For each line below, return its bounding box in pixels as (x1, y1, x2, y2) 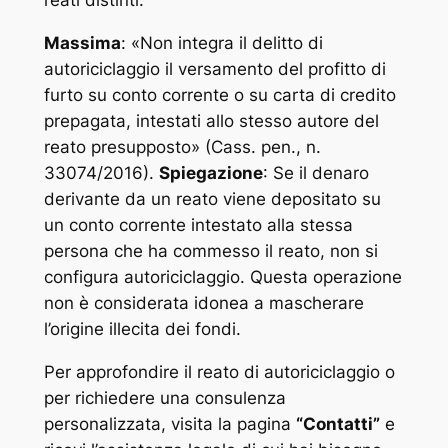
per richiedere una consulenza (43, 387, 286, 408)
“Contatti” (295, 413, 380, 434)
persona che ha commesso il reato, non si (43, 240, 378, 261)
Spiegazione (158, 162, 263, 183)
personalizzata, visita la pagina (43, 413, 296, 434)
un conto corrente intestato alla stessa (43, 214, 353, 235)
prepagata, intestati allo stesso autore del (43, 110, 379, 131)
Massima (43, 32, 121, 53)
